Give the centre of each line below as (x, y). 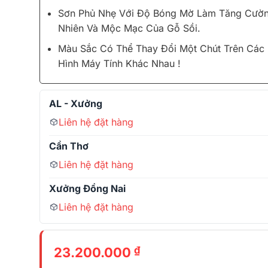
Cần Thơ (68, 146)
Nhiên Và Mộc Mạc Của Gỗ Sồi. (130, 28)
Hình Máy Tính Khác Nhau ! (120, 64)
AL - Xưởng (75, 103)
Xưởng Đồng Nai (87, 188)
